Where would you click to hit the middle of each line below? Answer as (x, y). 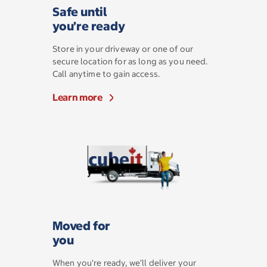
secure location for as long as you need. (130, 61)
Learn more (77, 97)
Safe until (80, 12)
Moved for (82, 226)
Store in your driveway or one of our (123, 49)
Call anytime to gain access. (106, 74)
